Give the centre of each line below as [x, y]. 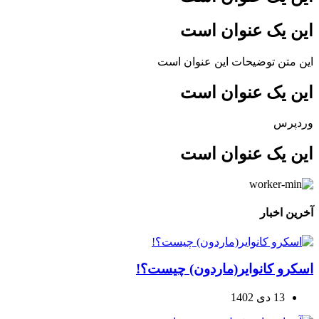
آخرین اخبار [287, 213]
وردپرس [293, 123]
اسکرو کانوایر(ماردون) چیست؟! [225, 269]
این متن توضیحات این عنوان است [235, 61]
